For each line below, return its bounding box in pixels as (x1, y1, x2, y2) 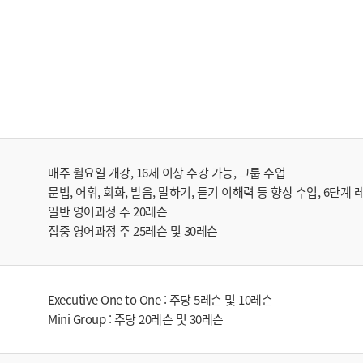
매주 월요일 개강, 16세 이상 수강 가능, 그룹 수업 (48, 163, 285, 181)
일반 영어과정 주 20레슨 (48, 202, 167, 220)
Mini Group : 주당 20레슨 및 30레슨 (48, 310, 224, 328)
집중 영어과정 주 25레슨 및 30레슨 (48, 221, 218, 240)
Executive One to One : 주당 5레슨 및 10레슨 (48, 290, 272, 309)
